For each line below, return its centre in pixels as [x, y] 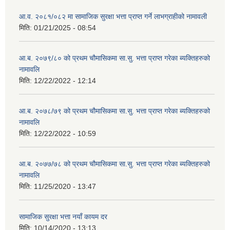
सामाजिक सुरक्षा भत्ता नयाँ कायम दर [63, 216]
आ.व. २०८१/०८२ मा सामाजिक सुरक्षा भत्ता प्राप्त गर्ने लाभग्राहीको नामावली [113, 16]
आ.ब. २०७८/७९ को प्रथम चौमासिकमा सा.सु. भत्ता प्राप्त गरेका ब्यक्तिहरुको [114, 111]
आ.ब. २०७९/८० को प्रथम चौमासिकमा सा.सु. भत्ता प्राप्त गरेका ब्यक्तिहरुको [114, 58]
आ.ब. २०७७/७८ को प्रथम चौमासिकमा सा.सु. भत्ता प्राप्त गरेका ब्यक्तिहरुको [114, 164]
